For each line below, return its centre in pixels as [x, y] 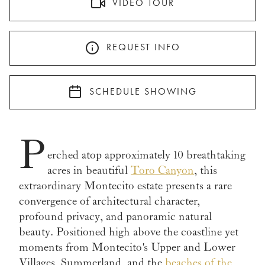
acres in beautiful [89, 171]
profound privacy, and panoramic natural [115, 217]
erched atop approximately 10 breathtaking [147, 155]
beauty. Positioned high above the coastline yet [129, 232]
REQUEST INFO [143, 47]
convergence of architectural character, [109, 201]
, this [206, 171]
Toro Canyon [163, 171]
